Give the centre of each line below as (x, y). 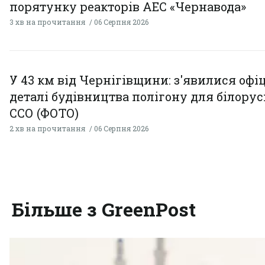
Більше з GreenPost (104, 209)
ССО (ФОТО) (44, 113)
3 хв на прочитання (47, 22)
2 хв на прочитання (47, 129)
